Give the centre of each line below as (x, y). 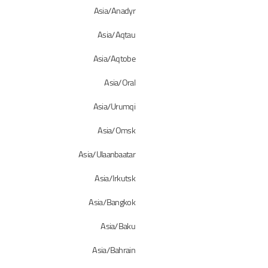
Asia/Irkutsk (115, 179)
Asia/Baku (118, 227)
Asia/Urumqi (114, 107)
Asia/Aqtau (116, 35)
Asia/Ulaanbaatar (107, 155)
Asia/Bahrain (114, 251)
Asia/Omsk (116, 131)
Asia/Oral (120, 83)
